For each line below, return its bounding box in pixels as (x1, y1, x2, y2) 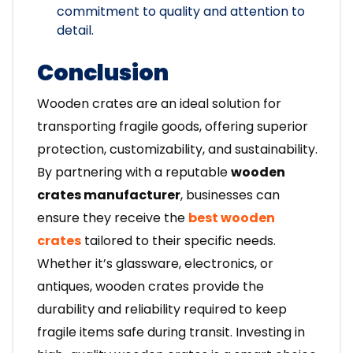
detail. (57, 21, 94, 40)
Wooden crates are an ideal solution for (37, 95, 281, 113)
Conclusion (37, 58, 169, 89)
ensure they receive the (37, 209, 188, 228)
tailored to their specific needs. (81, 232, 276, 251)
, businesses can (180, 186, 280, 205)
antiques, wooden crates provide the (37, 277, 264, 296)
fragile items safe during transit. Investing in (37, 323, 305, 342)
